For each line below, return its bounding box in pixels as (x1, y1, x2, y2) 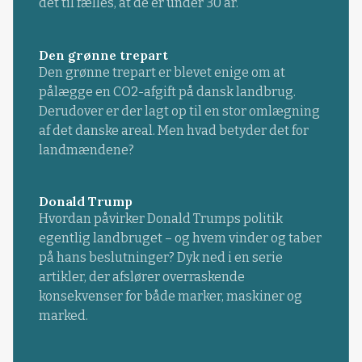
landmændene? (38, 141, 134, 158)
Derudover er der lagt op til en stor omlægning (38, 103, 320, 119)
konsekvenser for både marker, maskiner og (38, 288, 302, 304)
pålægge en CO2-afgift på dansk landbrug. (38, 83, 296, 99)
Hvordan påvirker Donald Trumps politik (38, 210, 283, 226)
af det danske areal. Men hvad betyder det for (38, 122, 309, 138)
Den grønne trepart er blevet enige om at (38, 64, 285, 80)
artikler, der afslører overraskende (38, 268, 245, 284)
